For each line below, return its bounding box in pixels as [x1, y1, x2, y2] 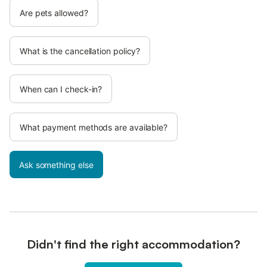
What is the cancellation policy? [20, 45, 141, 56]
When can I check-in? [20, 83, 103, 94]
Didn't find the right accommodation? [27, 236, 240, 252]
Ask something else [19, 159, 94, 170]
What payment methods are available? [20, 122, 168, 132]
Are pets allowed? [20, 7, 88, 18]
